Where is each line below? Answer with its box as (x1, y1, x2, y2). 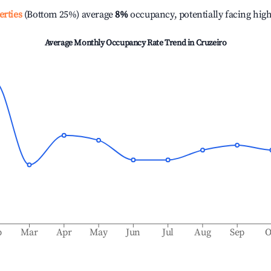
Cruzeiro (195, 38, 227, 48)
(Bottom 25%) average (22, 8, 113, 21)
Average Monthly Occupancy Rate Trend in (44, 38, 196, 48)
